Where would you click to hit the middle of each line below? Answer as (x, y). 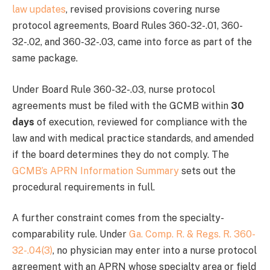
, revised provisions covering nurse (143, 10)
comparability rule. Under (71, 234)
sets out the (207, 171)
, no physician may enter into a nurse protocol (155, 251)
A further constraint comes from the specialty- (118, 218)
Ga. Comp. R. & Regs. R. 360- (192, 234)
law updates (39, 10)
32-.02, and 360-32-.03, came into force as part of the (132, 42)
